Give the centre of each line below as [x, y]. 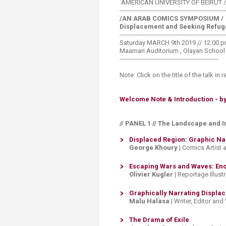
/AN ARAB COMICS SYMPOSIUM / [172, 18]
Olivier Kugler [151, 174]
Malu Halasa [150, 201]
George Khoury [153, 148]
